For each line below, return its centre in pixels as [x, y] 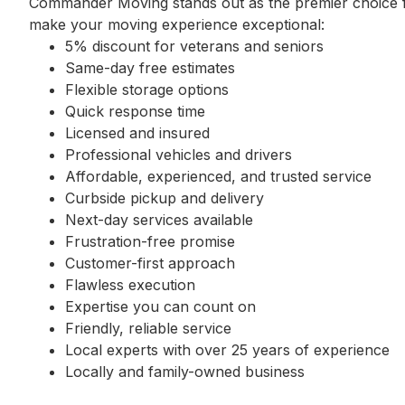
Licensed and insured [137, 133]
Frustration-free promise [150, 241]
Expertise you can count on [160, 306]
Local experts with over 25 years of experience [227, 350]
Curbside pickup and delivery [165, 198]
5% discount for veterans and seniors [194, 46]
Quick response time [135, 111]
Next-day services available [159, 220]
